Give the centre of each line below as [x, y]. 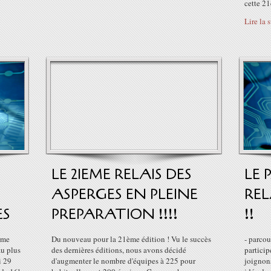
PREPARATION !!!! [115, 214]
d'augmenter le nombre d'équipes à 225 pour [123, 261]
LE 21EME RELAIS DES [122, 175]
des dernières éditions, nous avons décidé [119, 250]
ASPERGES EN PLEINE [125, 194]
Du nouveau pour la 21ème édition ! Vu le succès [131, 239]
